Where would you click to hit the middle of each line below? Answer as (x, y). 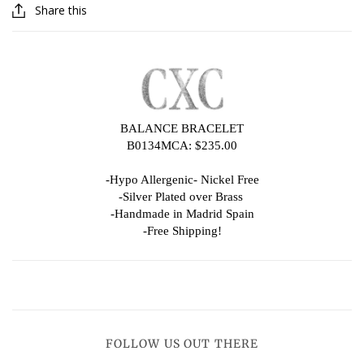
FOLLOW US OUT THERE (182, 344)
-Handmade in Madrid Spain (182, 214)
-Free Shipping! (182, 231)
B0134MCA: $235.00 (182, 146)
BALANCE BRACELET (182, 129)
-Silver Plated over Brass (182, 197)
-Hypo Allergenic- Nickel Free (182, 180)
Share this (61, 11)
